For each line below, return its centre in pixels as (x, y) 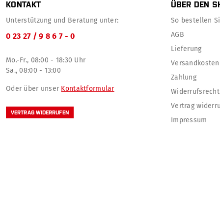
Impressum (189, 120)
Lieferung (186, 49)
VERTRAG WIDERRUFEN (40, 112)
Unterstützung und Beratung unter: (62, 21)
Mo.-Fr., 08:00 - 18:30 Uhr (46, 60)
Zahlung (184, 78)
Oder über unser (34, 89)
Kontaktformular (88, 89)
